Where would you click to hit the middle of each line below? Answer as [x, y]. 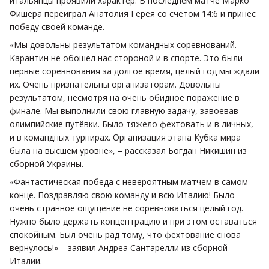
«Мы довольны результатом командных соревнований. [123, 44]
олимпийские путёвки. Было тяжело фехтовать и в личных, [131, 124]
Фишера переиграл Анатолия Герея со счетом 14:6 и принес [133, 13]
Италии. [26, 261]
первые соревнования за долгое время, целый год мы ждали [134, 71]
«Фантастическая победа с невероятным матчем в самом [129, 181]
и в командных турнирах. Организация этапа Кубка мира [125, 137]
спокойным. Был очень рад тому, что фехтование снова [125, 234]
